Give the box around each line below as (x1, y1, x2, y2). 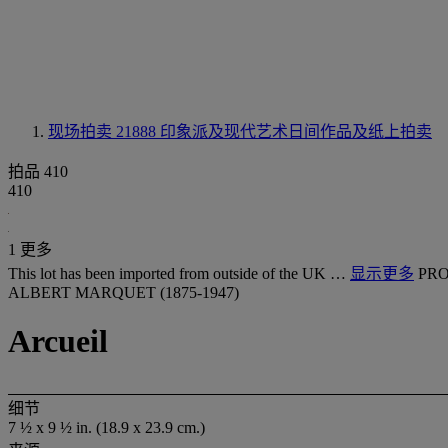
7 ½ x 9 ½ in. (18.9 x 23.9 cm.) (8, 418, 205, 436)
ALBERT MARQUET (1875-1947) (8, 284, 239, 301)
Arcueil (8, 323, 108, 360)
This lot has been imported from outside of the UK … (8, 265, 350, 282)
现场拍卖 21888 (48, 123, 160, 140)
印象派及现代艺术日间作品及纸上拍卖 (160, 123, 432, 140)
